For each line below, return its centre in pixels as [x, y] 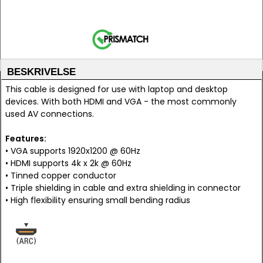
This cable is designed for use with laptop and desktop [117, 89]
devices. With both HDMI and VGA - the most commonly [121, 102]
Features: [26, 139]
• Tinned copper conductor [61, 176]
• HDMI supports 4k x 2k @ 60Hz [68, 163]
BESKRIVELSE [41, 72]
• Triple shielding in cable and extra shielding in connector [123, 188]
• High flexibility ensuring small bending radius [98, 200]
